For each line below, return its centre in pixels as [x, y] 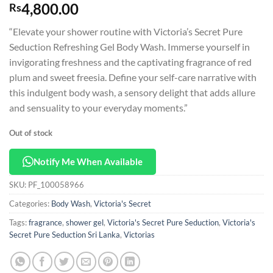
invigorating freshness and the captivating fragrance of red [130, 62]
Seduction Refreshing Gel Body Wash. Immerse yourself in [129, 47]
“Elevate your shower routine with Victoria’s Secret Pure [126, 32]
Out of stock [31, 133]
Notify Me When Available [88, 161]
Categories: [30, 203]
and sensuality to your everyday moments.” [98, 108]
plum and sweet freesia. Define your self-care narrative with [133, 77]
